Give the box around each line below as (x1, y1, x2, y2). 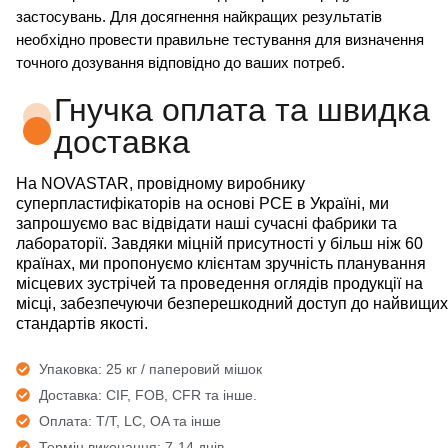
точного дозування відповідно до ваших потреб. (16, 53, 345, 71)
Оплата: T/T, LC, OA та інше (38, 412, 221, 429)
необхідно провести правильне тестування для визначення (16, 30, 424, 48)
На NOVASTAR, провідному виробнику (16, 175, 305, 193)
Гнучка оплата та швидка (54, 92, 431, 129)
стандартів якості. (16, 315, 148, 333)
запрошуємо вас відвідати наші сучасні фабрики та (16, 215, 397, 233)
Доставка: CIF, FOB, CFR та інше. (38, 386, 257, 403)
